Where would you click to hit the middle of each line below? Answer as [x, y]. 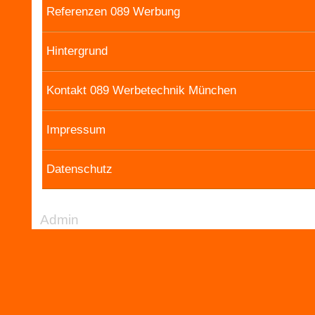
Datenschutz [79, 169]
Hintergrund [77, 51]
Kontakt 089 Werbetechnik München [141, 90]
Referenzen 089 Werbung [113, 12]
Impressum [76, 130]
